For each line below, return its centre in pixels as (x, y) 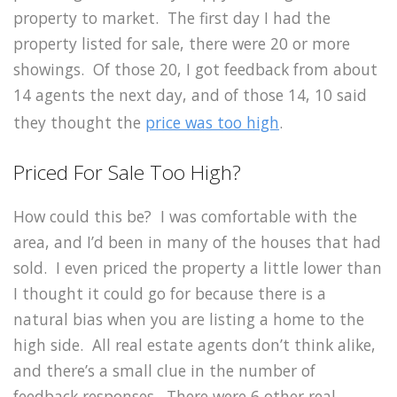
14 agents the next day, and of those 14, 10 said (190, 95)
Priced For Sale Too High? (127, 172)
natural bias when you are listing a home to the (189, 319)
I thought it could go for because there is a (170, 293)
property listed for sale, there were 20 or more (182, 44)
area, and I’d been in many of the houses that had (197, 241)
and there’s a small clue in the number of (164, 370)
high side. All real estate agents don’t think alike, (195, 344)
